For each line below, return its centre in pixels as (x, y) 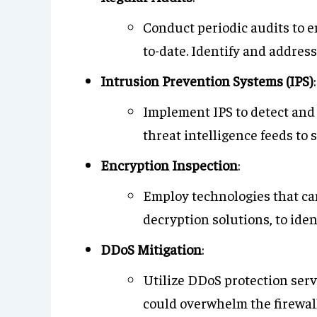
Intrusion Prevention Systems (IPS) (207, 80)
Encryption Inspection (169, 165)
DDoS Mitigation (151, 249)
